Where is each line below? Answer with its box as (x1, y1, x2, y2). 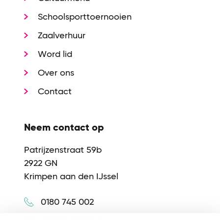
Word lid (38, 49, 73, 59)
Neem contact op (24, 121, 104, 134)
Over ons (38, 67, 75, 78)
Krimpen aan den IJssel (24, 171, 119, 182)
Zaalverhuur (38, 30, 86, 41)
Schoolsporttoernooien (38, 11, 132, 22)
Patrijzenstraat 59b (24, 144, 102, 155)
